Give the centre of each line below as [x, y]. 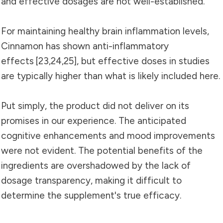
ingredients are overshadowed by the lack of [96, 165]
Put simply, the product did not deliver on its [95, 106]
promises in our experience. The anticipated [94, 120]
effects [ [20, 61]
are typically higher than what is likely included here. [111, 76]
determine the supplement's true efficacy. [91, 195]
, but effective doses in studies [143, 61]
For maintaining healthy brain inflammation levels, [105, 31]
